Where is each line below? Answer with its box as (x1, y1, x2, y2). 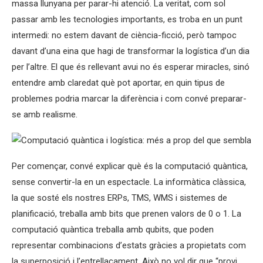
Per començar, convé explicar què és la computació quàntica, (12, 161, 248, 171)
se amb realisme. (12, 109, 77, 120)
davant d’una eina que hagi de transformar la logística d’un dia (12, 46, 249, 56)
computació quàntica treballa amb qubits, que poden (12, 224, 214, 235)
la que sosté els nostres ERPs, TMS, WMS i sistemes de (12, 193, 227, 203)
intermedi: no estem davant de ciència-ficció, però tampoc (12, 30, 237, 41)
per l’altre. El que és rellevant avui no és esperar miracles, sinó (12, 62, 249, 72)
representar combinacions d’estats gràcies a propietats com (12, 240, 246, 251)
